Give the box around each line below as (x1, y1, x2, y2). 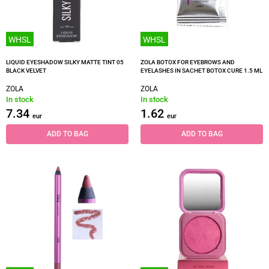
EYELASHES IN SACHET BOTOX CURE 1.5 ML (141, 67, 262, 74)
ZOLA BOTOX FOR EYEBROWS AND (141, 59, 235, 65)
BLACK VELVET (6, 67, 46, 74)
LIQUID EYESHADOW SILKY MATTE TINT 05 (6, 59, 124, 65)
